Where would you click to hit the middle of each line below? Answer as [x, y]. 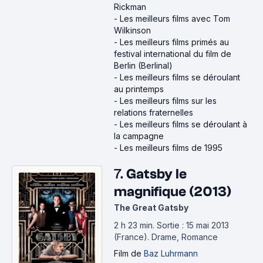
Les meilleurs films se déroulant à [183, 124]
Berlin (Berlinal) [143, 65]
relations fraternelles [154, 112]
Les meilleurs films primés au [174, 42]
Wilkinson [132, 30]
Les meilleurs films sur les [168, 101]
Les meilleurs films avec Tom [175, 18]
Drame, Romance [185, 237]
